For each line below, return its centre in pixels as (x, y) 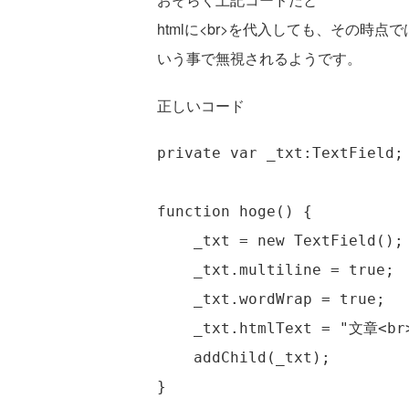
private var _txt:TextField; (280, 153)
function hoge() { (235, 211)
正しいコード (201, 105)
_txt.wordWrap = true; (271, 299)
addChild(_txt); (244, 357)
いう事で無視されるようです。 (259, 58)
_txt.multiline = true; (276, 270)
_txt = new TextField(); (280, 241)
